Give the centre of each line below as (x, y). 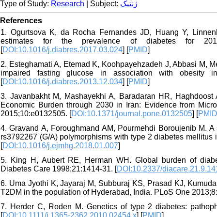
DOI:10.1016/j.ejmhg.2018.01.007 (60, 146)
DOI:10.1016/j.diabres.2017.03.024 (62, 50)
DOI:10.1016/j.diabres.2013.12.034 (62, 82)
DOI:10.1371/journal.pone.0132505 (132, 114)
